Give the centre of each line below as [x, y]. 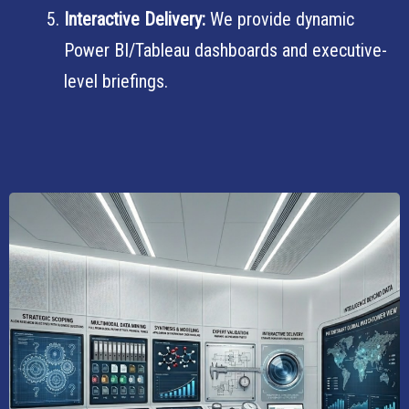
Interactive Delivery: [135, 19]
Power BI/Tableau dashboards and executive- [225, 50]
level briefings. [116, 81]
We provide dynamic [280, 19]
